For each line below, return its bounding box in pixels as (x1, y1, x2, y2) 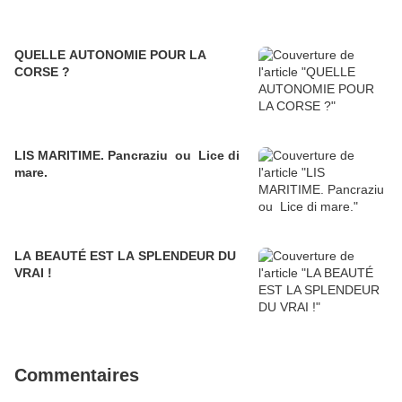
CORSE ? (14, 65, 70, 80)
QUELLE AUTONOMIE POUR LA (14, 48, 206, 63)
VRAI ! (14, 266, 52, 281)
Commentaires (14, 365, 139, 386)
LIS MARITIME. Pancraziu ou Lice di (14, 148, 108, 163)
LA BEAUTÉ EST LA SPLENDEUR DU (14, 249, 236, 264)
